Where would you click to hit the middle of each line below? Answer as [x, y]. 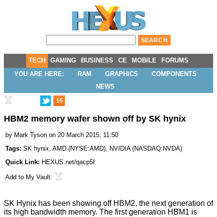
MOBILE [144, 60]
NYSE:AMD [87, 149]
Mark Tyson [31, 135]
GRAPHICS [121, 74]
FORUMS [175, 60]
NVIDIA [120, 149]
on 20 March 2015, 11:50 [84, 135]
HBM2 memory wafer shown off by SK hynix [95, 119]
